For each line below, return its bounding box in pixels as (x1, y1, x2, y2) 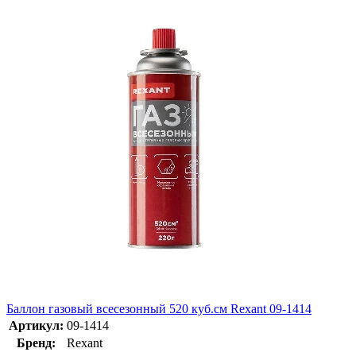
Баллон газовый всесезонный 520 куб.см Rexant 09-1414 (6, 302, 311, 316)
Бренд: (17, 336, 56, 350)
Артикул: (9, 319, 64, 333)
